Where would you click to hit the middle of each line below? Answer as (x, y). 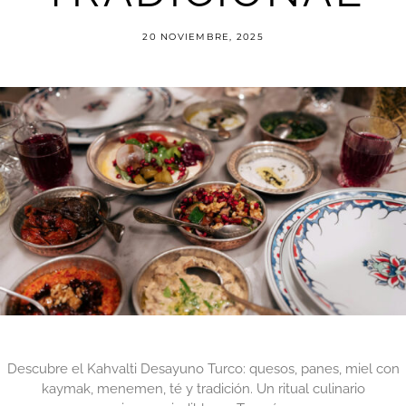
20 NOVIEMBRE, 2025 (203, 36)
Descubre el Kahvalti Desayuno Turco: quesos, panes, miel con (203, 368)
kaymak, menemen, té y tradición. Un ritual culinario (203, 388)
